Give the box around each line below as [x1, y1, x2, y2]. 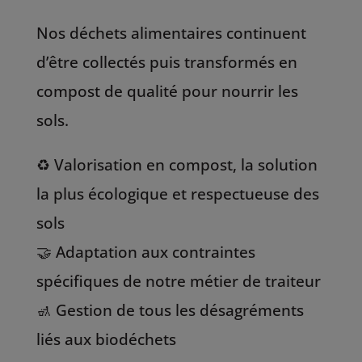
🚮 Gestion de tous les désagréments [36, 299, 304, 321]
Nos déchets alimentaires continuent [36, 22, 306, 44]
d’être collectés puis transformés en [36, 51, 297, 73]
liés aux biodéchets [36, 328, 176, 350]
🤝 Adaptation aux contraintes [36, 241, 255, 263]
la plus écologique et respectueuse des [36, 183, 319, 204]
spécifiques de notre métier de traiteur [36, 270, 321, 292]
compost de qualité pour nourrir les [36, 80, 298, 102]
